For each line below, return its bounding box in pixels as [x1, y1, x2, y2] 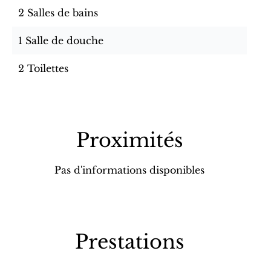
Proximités [76, 128, 183, 152]
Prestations [74, 230, 184, 254]
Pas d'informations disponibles [54, 164, 204, 176]
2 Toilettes [18, 62, 68, 74]
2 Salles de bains [18, 7, 98, 19]
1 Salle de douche [18, 34, 103, 47]
